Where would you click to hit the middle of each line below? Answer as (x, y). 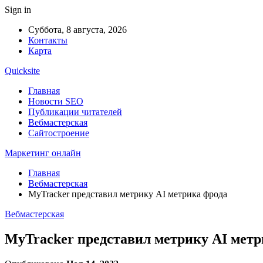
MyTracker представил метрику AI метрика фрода (128, 194)
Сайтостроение (59, 133)
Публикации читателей (75, 112)
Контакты (48, 40)
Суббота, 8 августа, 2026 (77, 30)
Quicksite (22, 71)
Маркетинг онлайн (43, 153)
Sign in (18, 10)
